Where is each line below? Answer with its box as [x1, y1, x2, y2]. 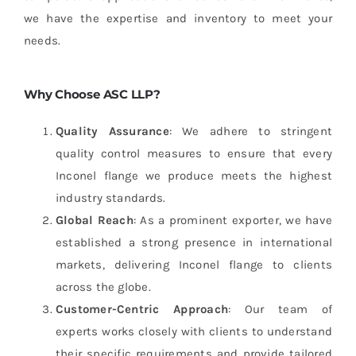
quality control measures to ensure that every [55, 145, 333, 161]
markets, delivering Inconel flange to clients [55, 257, 333, 272]
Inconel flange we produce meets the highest [55, 168, 333, 183]
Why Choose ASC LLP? [23, 87, 161, 103]
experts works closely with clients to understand [55, 323, 333, 339]
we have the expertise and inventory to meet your [23, 10, 333, 25]
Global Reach [55, 212, 133, 227]
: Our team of [227, 301, 333, 316]
